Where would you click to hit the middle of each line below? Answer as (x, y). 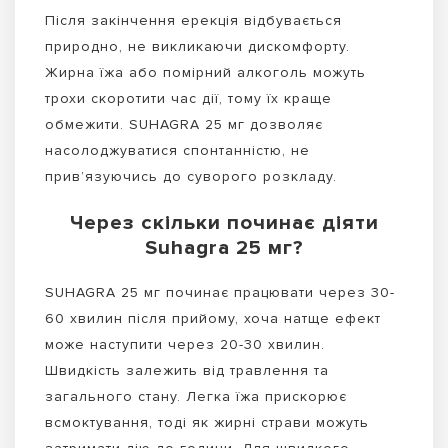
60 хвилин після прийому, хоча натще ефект (213, 318)
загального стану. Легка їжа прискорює (196, 396)
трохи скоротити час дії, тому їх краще (188, 98)
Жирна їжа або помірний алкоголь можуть (205, 72)
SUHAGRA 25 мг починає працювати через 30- (220, 292)
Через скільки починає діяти (224, 222)
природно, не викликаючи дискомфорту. (197, 46)
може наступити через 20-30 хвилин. (185, 344)
